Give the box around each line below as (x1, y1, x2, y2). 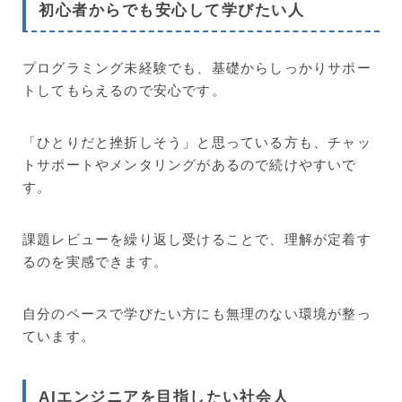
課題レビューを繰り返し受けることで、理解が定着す (22, 229, 371, 248)
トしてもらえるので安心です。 (22, 80, 226, 99)
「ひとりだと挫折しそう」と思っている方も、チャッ (22, 132, 371, 151)
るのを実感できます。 (22, 251, 168, 270)
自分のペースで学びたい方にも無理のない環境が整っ (22, 303, 371, 322)
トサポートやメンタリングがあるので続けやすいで (22, 154, 357, 173)
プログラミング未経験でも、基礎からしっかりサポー (22, 57, 371, 76)
